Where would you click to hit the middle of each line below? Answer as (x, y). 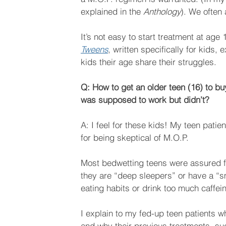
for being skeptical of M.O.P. (135, 138)
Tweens (94, 49)
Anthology (162, 12)
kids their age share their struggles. (149, 62)
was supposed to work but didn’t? (145, 100)
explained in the (112, 12)
